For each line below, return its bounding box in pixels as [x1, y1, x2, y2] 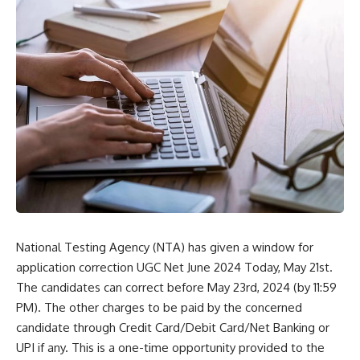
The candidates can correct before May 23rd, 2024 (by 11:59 [16, 280, 337, 296]
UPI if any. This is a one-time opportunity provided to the [16, 340, 325, 356]
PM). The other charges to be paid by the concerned [16, 300, 302, 316]
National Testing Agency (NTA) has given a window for [16, 239, 313, 256]
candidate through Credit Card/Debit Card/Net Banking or [16, 320, 329, 336]
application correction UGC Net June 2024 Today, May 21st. [16, 260, 333, 276]
